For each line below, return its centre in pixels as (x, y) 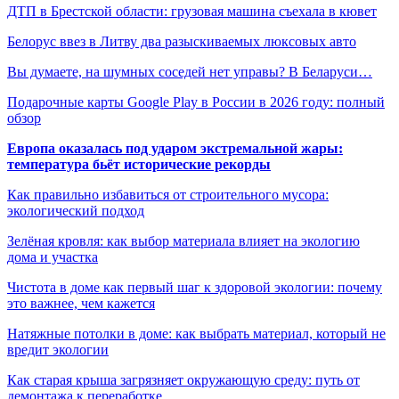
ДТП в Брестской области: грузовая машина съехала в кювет (192, 12)
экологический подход (76, 211)
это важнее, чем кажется (81, 304)
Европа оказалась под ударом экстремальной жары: (175, 149)
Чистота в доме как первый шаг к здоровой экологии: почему (195, 288)
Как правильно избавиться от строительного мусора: (168, 195)
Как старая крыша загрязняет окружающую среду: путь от (183, 380)
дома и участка (53, 257)
